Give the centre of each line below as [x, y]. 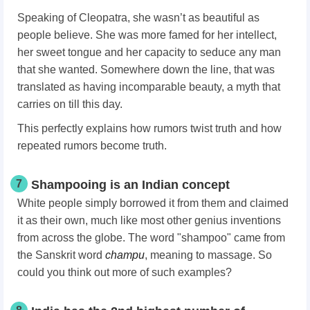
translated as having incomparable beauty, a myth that [149, 87]
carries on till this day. [70, 104]
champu [125, 255]
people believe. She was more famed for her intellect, [147, 35]
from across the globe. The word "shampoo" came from [151, 238]
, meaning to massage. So [208, 255]
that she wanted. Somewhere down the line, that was [146, 70]
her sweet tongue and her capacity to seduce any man [149, 53]
